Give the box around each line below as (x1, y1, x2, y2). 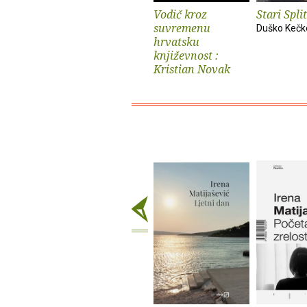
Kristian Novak (153, 61, 230, 77)
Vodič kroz (153, 6, 207, 22)
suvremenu (153, 20, 210, 36)
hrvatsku (153, 34, 199, 49)
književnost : (153, 47, 219, 63)
